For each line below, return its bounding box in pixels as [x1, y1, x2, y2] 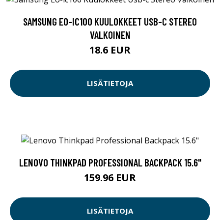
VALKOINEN [89, 28, 131, 41]
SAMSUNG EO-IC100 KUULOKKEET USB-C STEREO [23, 15, 197, 27]
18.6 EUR [89, 43, 131, 56]
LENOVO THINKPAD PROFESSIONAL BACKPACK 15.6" [19, 156, 201, 168]
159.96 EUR [84, 170, 136, 184]
